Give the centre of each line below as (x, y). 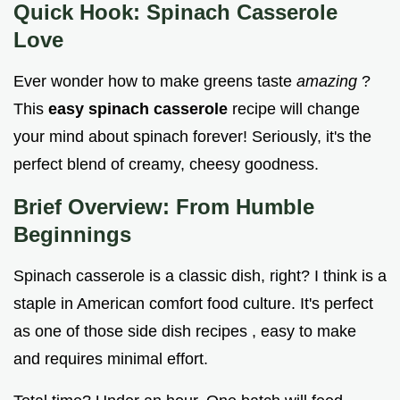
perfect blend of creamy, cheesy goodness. (166, 165)
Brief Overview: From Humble (164, 207)
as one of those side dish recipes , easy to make (185, 332)
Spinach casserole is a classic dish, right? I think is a (200, 276)
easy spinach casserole (140, 109)
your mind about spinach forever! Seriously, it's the (192, 137)
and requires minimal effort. (111, 359)
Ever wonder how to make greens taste (155, 82)
